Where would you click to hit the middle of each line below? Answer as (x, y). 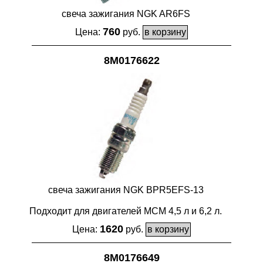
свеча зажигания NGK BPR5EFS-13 (126, 190)
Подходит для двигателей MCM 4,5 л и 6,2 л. (126, 211)
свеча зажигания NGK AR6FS (126, 14)
